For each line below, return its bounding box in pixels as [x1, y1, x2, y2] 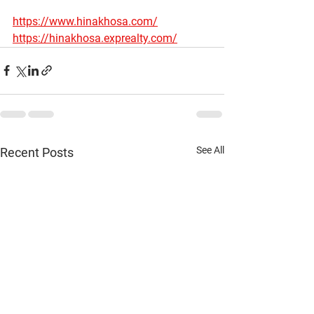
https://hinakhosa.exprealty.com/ [13, 31, 177, 45]
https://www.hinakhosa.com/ [13, 14, 158, 28]
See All [196, 144, 224, 156]
